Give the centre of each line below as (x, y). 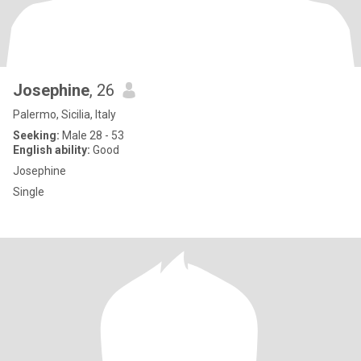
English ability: (52, 150)
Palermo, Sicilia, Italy (64, 114)
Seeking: (36, 135)
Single (29, 192)
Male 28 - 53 (92, 135)
